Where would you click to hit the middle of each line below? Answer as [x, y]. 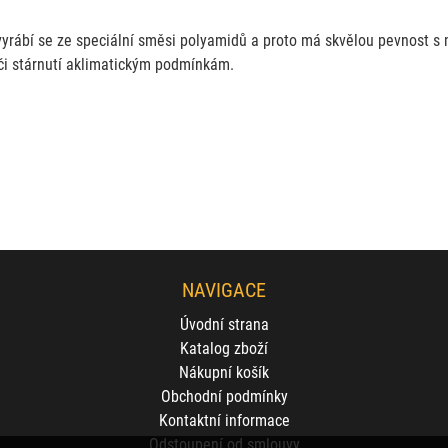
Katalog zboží [224, 347]
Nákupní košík [224, 371]
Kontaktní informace [224, 419]
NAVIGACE [224, 289]
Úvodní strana [224, 323]
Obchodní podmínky [224, 395]
